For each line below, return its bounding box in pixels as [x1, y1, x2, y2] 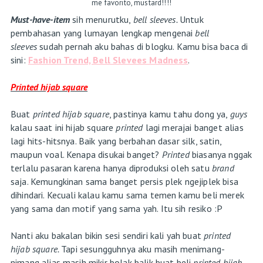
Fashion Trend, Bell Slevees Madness [28, 53, 188, 66]
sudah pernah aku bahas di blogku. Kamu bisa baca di [39, 40, 248, 52]
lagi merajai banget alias [145, 121, 244, 133]
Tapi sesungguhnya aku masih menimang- [61, 242, 225, 255]
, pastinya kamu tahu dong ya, [109, 107, 230, 120]
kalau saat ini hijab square [10, 121, 116, 133]
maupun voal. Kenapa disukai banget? [10, 148, 162, 160]
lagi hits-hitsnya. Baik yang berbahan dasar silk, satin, [10, 134, 221, 147]
